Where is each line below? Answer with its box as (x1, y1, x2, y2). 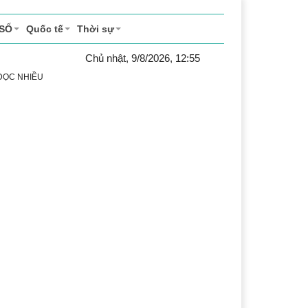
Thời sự (77, 23, 114, 34)
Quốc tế (26, 23, 63, 34)
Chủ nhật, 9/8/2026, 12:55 (85, 52, 200, 64)
